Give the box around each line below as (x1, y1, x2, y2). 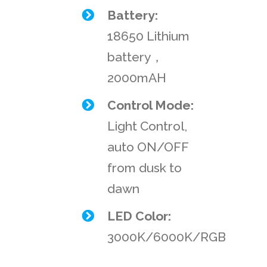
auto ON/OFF (107, 139, 189, 155)
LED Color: (107, 209, 172, 224)
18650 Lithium (107, 29, 190, 44)
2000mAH (107, 70, 167, 86)
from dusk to (107, 160, 182, 176)
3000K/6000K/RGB (107, 229, 226, 245)
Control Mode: (107, 98, 194, 113)
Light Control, (107, 119, 188, 134)
